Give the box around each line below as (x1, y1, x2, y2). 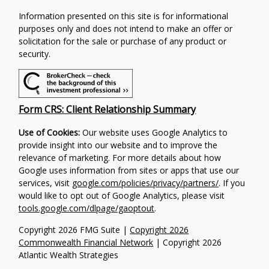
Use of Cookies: (19, 127, 80, 139)
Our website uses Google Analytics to (80, 127, 228, 139)
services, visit (19, 177, 73, 189)
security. (19, 47, 51, 59)
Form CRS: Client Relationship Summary (19, 103, 196, 116)
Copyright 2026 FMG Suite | (19, 224, 130, 236)
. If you (219, 177, 246, 189)
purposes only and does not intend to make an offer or (19, 22, 233, 34)
